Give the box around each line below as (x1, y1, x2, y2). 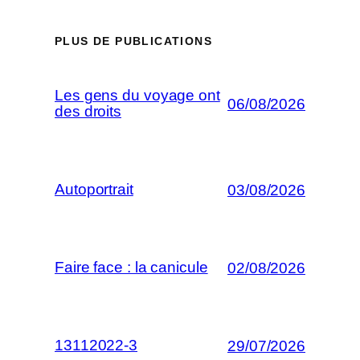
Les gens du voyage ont (55, 87, 220, 104)
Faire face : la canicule (55, 259, 208, 276)
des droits (55, 103, 122, 121)
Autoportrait (55, 181, 133, 198)
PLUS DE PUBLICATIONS (55, 35, 212, 48)
